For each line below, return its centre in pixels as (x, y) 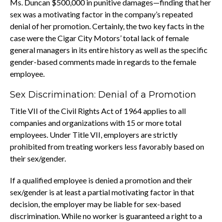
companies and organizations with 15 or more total (96, 122)
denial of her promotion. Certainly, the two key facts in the (107, 26)
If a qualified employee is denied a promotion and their (101, 180)
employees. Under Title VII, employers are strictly (94, 134)
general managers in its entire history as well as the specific (109, 50)
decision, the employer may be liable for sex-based (95, 204)
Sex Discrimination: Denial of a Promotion (103, 94)
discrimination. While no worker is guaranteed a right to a (106, 216)
